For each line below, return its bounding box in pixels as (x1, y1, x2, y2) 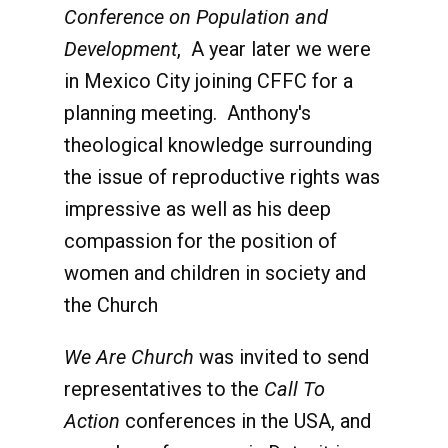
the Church (64, 293, 158, 317)
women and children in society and (64, 261, 366, 285)
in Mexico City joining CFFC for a (64, 69, 353, 93)
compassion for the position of (64, 229, 337, 253)
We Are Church (64, 345, 194, 369)
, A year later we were (177, 37, 371, 61)
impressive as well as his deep (64, 197, 331, 221)
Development (64, 37, 177, 61)
